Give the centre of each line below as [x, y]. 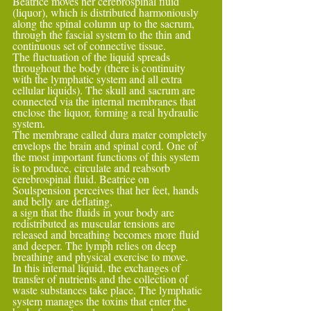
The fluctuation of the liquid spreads [93, 57]
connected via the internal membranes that [106, 101]
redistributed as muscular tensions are [95, 223]
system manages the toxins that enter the [101, 301]
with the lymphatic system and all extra [99, 79]
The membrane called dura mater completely [111, 134]
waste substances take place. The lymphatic [109, 290]
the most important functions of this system [107, 157]
